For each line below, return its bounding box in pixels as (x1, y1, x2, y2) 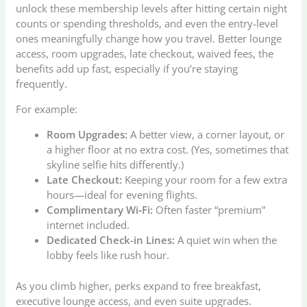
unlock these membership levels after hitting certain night (16, 1, 288, 16)
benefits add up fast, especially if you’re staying (16, 62, 238, 76)
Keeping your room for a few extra (122, 173, 288, 187)
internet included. (47, 218, 130, 232)
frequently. (16, 77, 68, 91)
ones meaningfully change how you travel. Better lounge (16, 32, 282, 46)
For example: (16, 102, 78, 116)
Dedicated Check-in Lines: (47, 233, 175, 247)
